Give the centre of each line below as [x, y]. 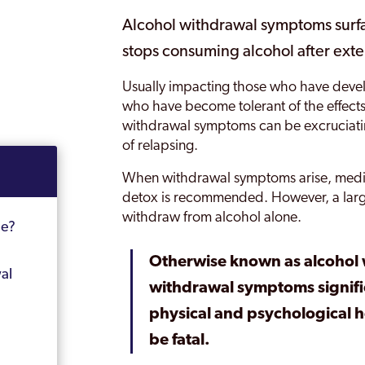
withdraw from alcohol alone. [212, 218]
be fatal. [180, 341]
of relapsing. [161, 146]
